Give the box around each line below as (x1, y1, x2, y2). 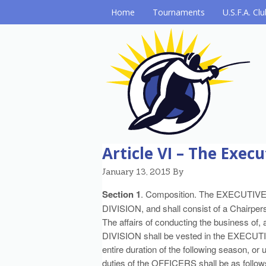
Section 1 (102, 188, 141, 201)
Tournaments (153, 7, 205, 18)
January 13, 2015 (102, 166, 170, 177)
